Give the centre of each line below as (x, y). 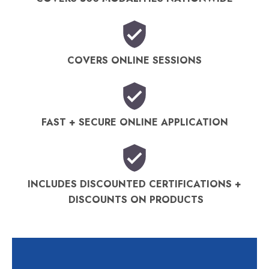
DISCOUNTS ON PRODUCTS (134, 199)
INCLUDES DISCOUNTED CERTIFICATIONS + (134, 184)
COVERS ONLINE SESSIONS (134, 60)
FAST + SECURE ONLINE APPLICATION (134, 122)
